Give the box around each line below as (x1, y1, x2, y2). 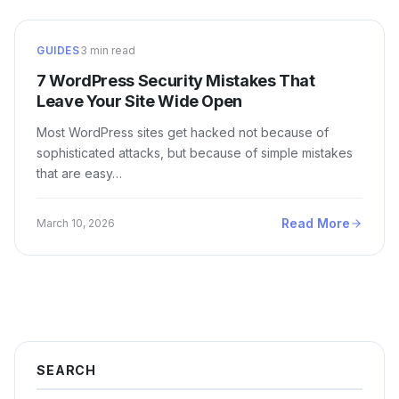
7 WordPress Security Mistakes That (37, 71, 315, 90)
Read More (281, 216, 350, 231)
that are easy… (37, 166, 122, 181)
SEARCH (37, 362, 97, 378)
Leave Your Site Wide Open (37, 92, 242, 110)
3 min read (79, 44, 135, 57)
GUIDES (37, 44, 80, 57)
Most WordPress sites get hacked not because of (37, 125, 329, 140)
